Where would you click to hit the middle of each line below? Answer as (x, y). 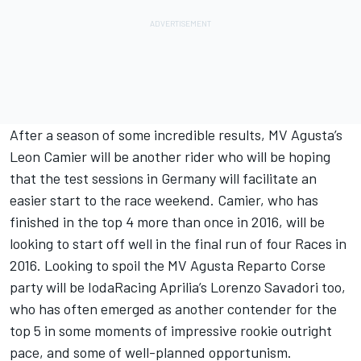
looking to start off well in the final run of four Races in (178, 244)
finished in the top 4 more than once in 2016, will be (167, 222)
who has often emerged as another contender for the (173, 309)
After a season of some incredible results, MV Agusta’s (176, 135)
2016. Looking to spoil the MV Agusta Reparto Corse (168, 266)
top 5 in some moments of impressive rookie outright (171, 331)
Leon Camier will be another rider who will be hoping (170, 157)
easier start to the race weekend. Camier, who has (164, 200)
